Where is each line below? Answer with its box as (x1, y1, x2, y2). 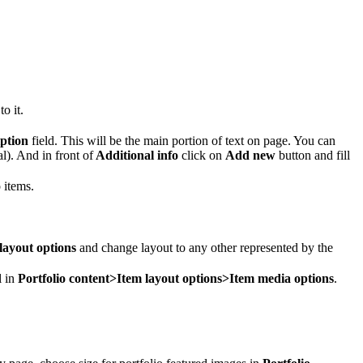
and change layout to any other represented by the (76, 240, 333, 254)
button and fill (275, 147, 350, 162)
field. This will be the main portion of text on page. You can (28, 133, 335, 147)
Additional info (93, 147, 178, 162)
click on (178, 147, 225, 162)
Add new (225, 147, 275, 162)
